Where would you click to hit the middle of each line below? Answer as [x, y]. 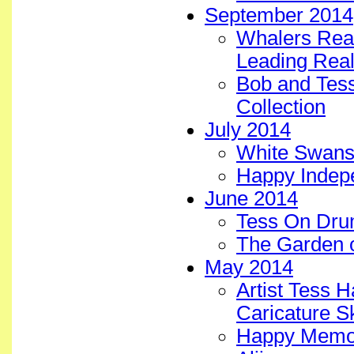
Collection [281, 107]
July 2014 [248, 130]
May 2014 [249, 267]
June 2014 [251, 198]
